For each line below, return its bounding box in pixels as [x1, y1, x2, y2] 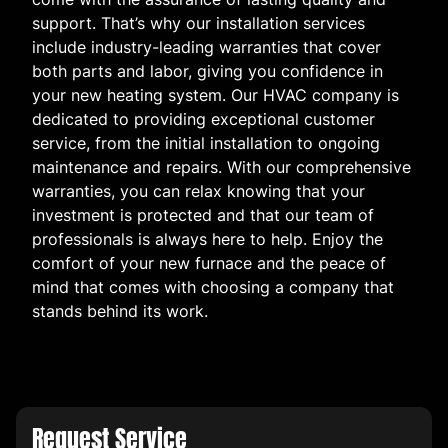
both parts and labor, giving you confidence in [32, 61, 383, 82]
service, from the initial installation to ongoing [32, 133, 380, 154]
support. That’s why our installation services [32, 13, 365, 34]
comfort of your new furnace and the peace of [32, 253, 386, 274]
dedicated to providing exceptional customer [32, 109, 375, 130]
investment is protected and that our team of [32, 205, 374, 226]
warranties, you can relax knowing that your [32, 181, 365, 202]
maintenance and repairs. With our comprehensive [32, 157, 411, 178]
